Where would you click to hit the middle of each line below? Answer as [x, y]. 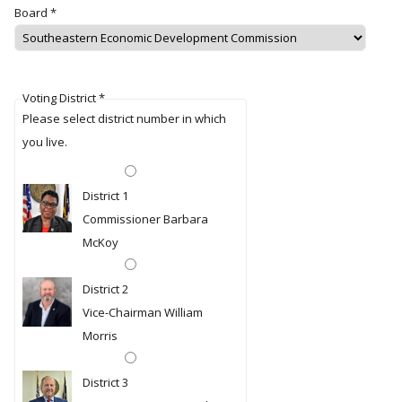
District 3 [105, 382]
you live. [44, 141]
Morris [100, 335]
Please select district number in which [124, 118]
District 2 [105, 288]
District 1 [105, 195]
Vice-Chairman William [142, 312]
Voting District [60, 98]
